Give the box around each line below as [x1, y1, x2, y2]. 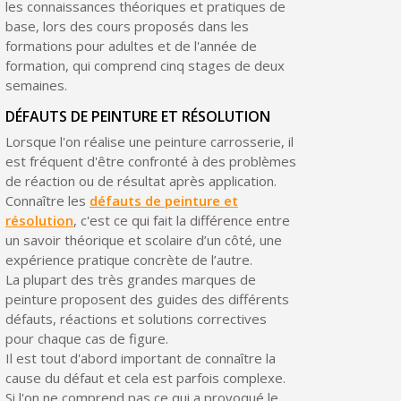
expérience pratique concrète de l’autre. [4, 250, 252, 269]
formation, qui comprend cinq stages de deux [4, 55, 285, 74]
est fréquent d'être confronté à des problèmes [4, 151, 296, 170]
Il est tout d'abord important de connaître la [4, 348, 276, 367]
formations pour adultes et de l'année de [4, 36, 257, 55]
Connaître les [4, 191, 90, 209]
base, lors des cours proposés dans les [4, 16, 249, 35]
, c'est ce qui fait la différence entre [73, 210, 290, 229]
